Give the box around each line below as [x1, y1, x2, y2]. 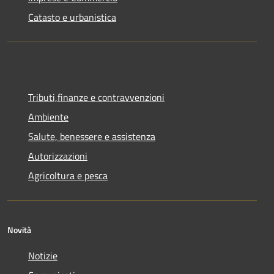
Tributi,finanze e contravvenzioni [28, 90, 165, 105]
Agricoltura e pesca [28, 168, 108, 183]
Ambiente [28, 109, 68, 125]
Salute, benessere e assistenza [28, 129, 155, 144]
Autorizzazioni [28, 149, 87, 164]
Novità [7, 223, 31, 237]
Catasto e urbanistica [28, 10, 116, 25]
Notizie [28, 248, 57, 264]
